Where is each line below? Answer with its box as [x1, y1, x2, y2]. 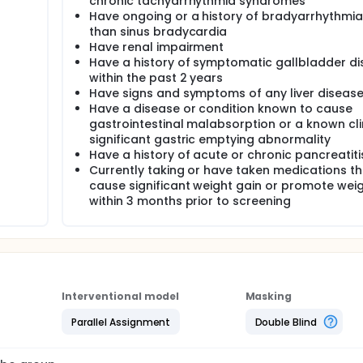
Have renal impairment [89, 39, 224, 55]
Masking [245, 289, 293, 303]
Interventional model [62, 289, 180, 303]
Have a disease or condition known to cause [89, 100, 352, 117]
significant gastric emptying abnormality [89, 131, 331, 147]
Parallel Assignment [71, 314, 171, 329]
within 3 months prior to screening [89, 193, 291, 209]
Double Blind [254, 314, 318, 329]
